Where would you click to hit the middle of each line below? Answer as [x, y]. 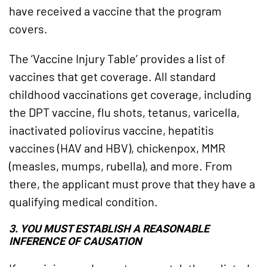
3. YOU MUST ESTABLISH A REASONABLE [109, 229]
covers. [28, 29]
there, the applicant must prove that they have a [132, 184]
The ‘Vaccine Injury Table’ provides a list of [117, 59]
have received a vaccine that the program [115, 11]
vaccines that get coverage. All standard [112, 77]
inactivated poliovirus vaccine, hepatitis [111, 130]
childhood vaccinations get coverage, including [130, 94]
